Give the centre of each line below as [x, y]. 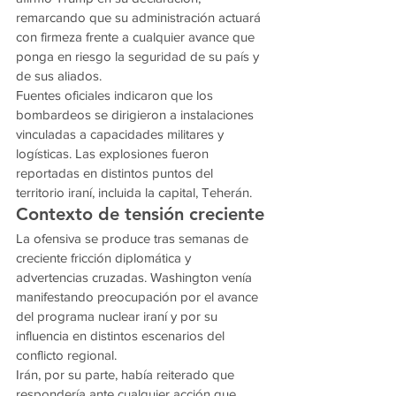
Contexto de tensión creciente [140, 214]
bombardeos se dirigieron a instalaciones [137, 115]
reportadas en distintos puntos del [116, 173]
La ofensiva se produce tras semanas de [134, 239]
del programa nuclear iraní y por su [118, 316]
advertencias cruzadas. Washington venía [136, 278]
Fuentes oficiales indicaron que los [116, 95]
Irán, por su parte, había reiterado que [127, 375]
